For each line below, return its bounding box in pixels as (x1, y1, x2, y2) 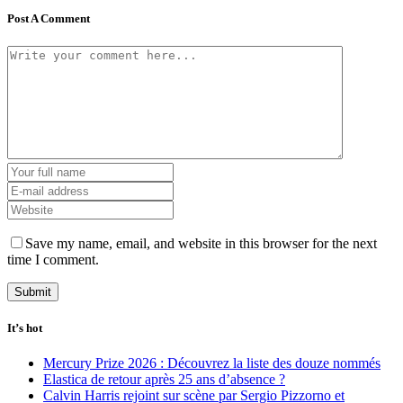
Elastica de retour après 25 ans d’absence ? (43, 372, 285, 388)
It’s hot (7, 320, 42, 335)
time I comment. (7, 251, 99, 267)
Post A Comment (7, 11, 90, 25)
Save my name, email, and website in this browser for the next (25, 235, 377, 251)
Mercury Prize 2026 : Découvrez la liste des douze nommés (43, 355, 381, 372)
